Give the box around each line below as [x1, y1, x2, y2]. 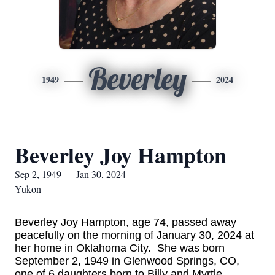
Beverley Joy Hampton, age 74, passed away [15, 216, 236, 228]
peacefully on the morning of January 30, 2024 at [15, 229, 254, 241]
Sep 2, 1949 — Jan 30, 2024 [15, 168, 126, 180]
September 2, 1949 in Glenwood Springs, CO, [15, 255, 239, 267]
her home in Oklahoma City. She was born [15, 242, 225, 254]
